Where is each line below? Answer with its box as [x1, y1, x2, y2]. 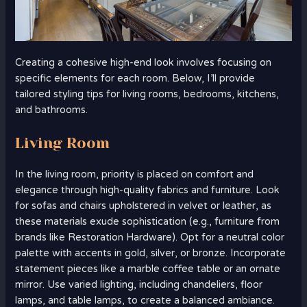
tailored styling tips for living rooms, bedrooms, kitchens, [15, 88, 280, 101]
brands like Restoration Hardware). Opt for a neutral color [15, 232, 285, 244]
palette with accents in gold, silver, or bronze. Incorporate [15, 247, 286, 260]
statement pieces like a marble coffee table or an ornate [15, 263, 281, 275]
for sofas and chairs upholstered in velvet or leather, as [15, 200, 272, 212]
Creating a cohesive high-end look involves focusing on [15, 57, 272, 69]
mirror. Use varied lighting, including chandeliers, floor [15, 279, 263, 291]
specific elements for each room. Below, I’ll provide [15, 73, 256, 85]
